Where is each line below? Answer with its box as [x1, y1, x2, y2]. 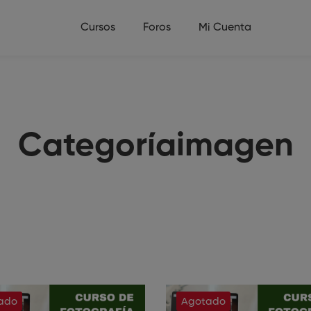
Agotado [181, 296, 226, 307]
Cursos [81, 22, 115, 33]
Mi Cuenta [199, 22, 251, 33]
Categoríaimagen [17, 130, 294, 163]
